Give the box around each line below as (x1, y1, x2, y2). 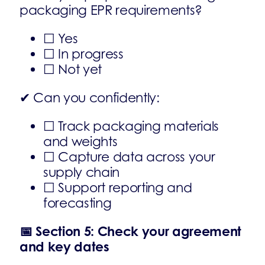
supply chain (43, 164, 120, 180)
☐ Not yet (43, 62, 102, 77)
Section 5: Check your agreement (32, 223, 242, 239)
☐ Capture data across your (43, 149, 215, 164)
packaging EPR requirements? (20, 2, 203, 18)
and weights (43, 134, 118, 149)
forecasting (43, 195, 112, 211)
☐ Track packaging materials (43, 118, 219, 134)
